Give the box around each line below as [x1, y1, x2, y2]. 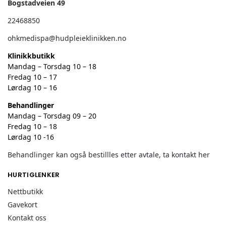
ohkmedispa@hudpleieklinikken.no [8, 33, 126, 43]
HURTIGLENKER [8, 170, 60, 180]
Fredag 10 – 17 [8, 72, 57, 82]
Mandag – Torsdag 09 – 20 [8, 111, 96, 121]
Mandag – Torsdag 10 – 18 [8, 62, 96, 72]
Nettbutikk [8, 186, 43, 196]
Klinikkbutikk [8, 51, 55, 61]
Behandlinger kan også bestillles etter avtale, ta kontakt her [8, 150, 212, 160]
